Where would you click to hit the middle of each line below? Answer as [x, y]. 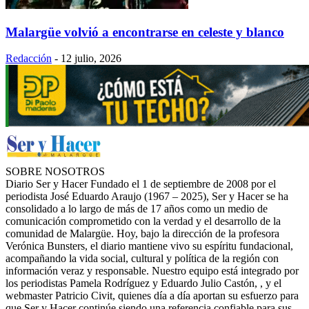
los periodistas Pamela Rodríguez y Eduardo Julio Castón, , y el [143, 283]
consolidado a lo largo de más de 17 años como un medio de [137, 209]
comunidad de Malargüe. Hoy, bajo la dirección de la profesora [142, 234]
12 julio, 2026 [91, 59]
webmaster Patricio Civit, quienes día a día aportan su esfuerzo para [152, 296]
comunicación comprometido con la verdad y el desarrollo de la [143, 221]
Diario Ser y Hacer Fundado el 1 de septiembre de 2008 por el [141, 184]
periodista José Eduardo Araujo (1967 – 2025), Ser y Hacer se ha [147, 197]
